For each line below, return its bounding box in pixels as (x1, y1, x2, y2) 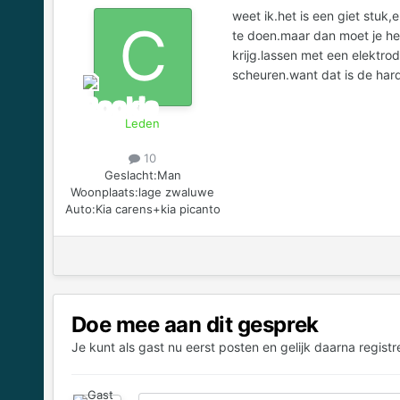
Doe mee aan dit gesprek (71, 311, 319, 337)
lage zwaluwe (138, 184, 215, 199)
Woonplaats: (71, 184, 139, 199)
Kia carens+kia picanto (95, 201, 221, 216)
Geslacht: (104, 167, 157, 182)
